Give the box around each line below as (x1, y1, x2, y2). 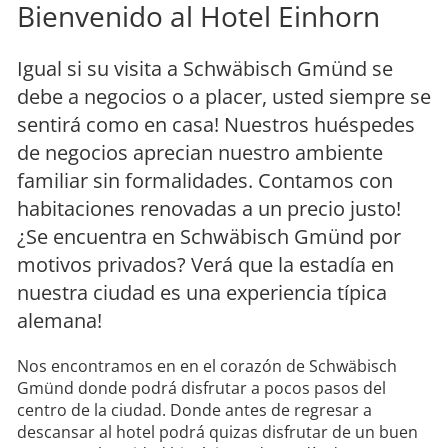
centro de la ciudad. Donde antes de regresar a (17, 399, 372, 422)
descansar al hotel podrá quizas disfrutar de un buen (17, 421, 418, 444)
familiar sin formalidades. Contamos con (17, 167, 393, 195)
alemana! (17, 307, 102, 335)
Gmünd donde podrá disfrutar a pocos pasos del (17, 377, 386, 400)
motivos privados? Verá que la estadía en (17, 251, 394, 279)
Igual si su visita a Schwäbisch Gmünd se (17, 55, 393, 83)
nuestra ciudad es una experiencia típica (17, 279, 387, 307)
